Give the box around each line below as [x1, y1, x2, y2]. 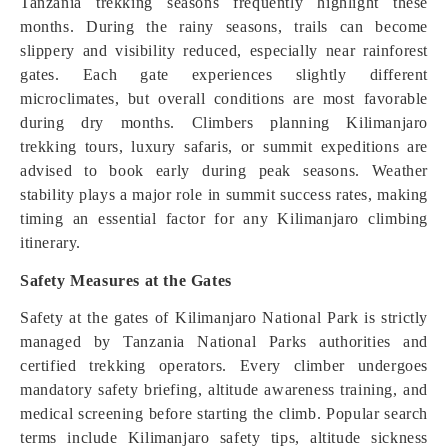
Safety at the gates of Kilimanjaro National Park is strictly [20, 309, 428, 326]
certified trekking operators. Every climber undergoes [20, 357, 428, 374]
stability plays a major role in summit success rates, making [20, 186, 428, 203]
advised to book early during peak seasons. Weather [20, 162, 428, 179]
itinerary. [20, 234, 81, 251]
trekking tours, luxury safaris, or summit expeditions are [20, 138, 428, 155]
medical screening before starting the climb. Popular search [20, 405, 428, 422]
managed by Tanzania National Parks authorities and [20, 333, 428, 350]
